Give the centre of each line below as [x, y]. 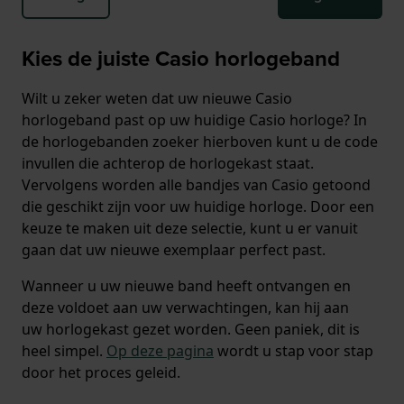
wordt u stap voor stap [294, 351]
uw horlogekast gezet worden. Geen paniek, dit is [191, 330]
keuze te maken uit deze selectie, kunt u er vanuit [190, 229]
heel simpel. [64, 351]
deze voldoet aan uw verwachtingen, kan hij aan [185, 308]
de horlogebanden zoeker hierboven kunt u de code [200, 142]
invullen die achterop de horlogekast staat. [168, 164]
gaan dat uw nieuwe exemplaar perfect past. [174, 250]
